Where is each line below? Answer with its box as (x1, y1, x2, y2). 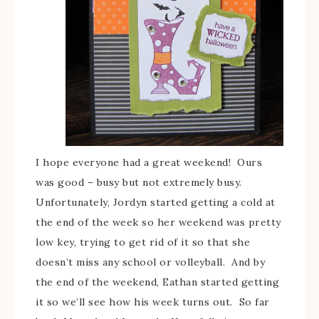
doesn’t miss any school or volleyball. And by (36, 256, 265, 269)
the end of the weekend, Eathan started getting (36, 276, 279, 289)
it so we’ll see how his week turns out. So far (36, 296, 270, 309)
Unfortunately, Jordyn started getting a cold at (36, 196, 276, 209)
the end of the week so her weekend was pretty (36, 216, 281, 229)
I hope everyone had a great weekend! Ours (36, 156, 262, 169)
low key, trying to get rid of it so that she (36, 236, 250, 249)
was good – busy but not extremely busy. (36, 176, 245, 189)
